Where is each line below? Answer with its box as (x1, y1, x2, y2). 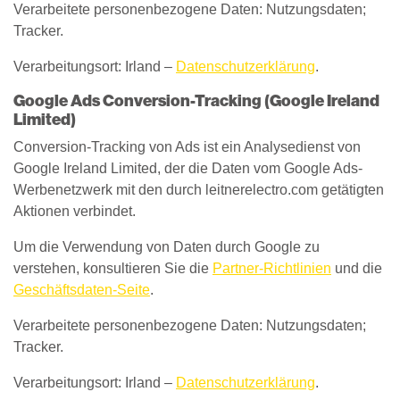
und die (331, 261, 382, 276)
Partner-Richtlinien (212, 261, 331, 276)
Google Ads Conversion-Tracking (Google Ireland (13, 91, 379, 111)
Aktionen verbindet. (13, 204, 136, 219)
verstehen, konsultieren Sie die (13, 261, 212, 276)
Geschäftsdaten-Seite (13, 282, 150, 297)
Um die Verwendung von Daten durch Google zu (13, 239, 320, 254)
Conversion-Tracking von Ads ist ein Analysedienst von (13, 139, 361, 154)
